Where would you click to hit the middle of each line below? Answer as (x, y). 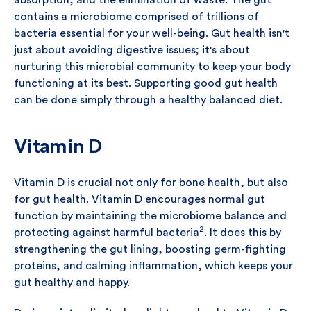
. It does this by (243, 233)
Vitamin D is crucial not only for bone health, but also (151, 183)
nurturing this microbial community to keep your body (152, 67)
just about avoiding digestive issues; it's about (132, 50)
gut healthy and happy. (72, 283)
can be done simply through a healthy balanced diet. (148, 100)
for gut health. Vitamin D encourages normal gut (140, 199)
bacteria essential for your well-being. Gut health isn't (152, 33)
